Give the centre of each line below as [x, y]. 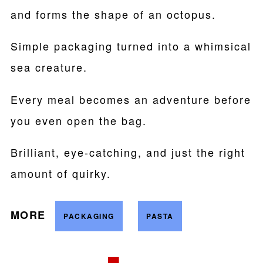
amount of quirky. [60, 173]
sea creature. [49, 67]
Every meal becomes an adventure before [131, 99]
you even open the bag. [78, 120]
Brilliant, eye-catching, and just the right [128, 152]
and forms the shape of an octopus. [113, 14]
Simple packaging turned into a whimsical [131, 46]
